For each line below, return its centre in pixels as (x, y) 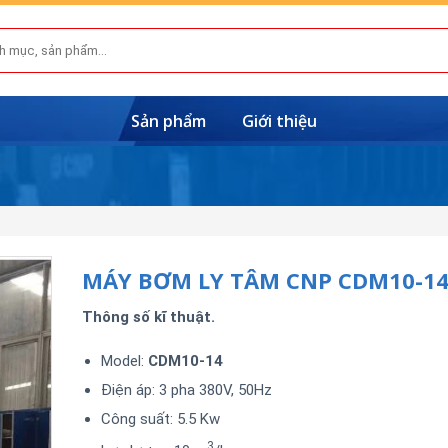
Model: (122, 360)
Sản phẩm (168, 121)
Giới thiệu (279, 121)
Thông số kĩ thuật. (148, 317)
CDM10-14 (183, 360)
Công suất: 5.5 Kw (160, 418)
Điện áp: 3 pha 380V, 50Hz (186, 389)
